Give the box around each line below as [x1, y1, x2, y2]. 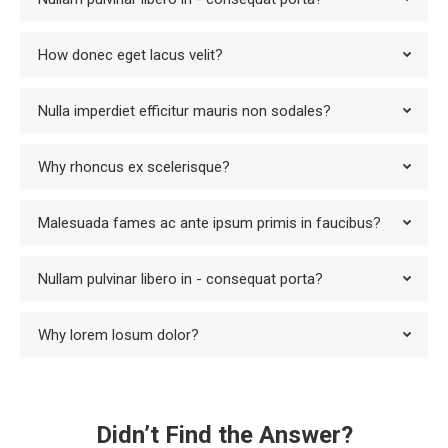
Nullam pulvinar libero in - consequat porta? [38, 270, 323, 288]
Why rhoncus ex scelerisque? [38, 158, 230, 176]
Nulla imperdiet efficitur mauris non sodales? [38, 102, 331, 120]
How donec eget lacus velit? [38, 46, 223, 64]
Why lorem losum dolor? [38, 326, 199, 344]
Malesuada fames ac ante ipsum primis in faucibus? [38, 214, 381, 232]
